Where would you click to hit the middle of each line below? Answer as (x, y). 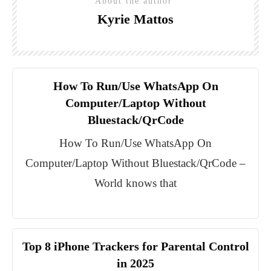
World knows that (135, 183)
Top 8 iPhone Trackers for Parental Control (135, 247)
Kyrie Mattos (135, 19)
